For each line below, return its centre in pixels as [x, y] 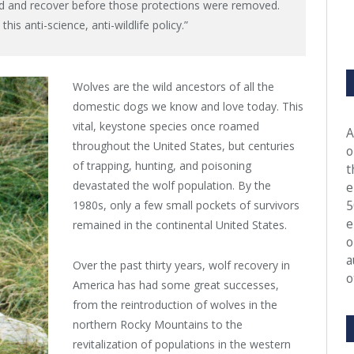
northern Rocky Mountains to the [158, 325]
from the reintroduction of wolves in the [175, 305]
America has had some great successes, [176, 285]
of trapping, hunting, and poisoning [162, 166]
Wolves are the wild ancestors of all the [173, 87]
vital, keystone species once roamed [166, 126]
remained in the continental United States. [180, 225]
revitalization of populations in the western [182, 345]
